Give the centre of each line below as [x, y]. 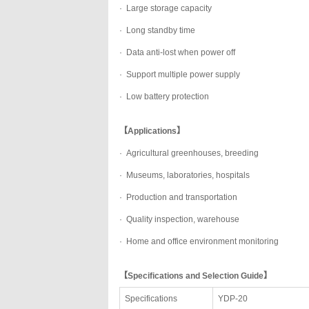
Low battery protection [168, 97]
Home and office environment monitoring [202, 241]
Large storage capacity [170, 8]
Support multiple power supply [184, 74]
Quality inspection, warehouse [183, 219]
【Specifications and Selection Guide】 [196, 276]
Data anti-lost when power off [182, 52]
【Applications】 [152, 131]
